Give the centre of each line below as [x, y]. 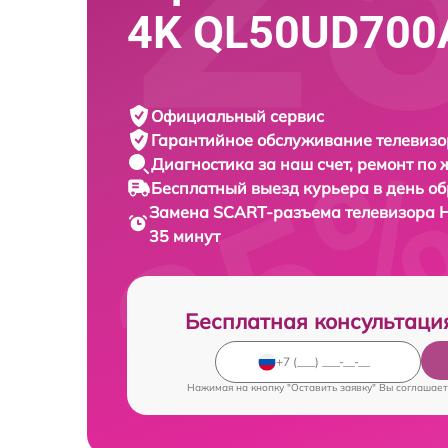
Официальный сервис [237, 115]
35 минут [184, 235]
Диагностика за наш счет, [254, 163]
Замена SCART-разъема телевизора [293, 211]
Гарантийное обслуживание [263, 139]
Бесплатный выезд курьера [262, 187]
